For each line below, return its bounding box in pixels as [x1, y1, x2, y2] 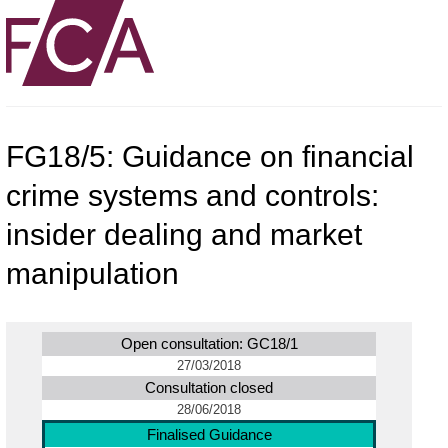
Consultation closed [145, 378, 273, 396]
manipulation [6, 256, 179, 290]
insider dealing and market [6, 217, 362, 251]
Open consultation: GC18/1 [120, 334, 298, 352]
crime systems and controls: [6, 178, 379, 212]
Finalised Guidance [146, 425, 272, 443]
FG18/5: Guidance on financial [6, 139, 414, 173]
